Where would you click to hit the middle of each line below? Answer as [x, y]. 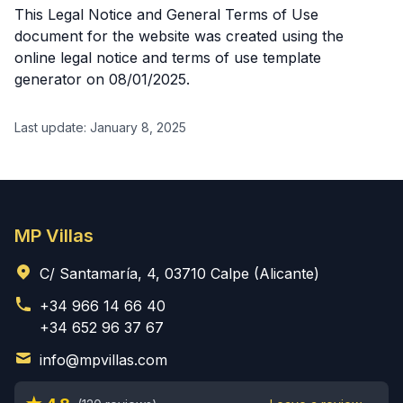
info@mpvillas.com [103, 360]
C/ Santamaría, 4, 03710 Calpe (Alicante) [179, 273]
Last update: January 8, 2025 [100, 127]
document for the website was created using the [179, 36]
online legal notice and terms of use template [168, 58]
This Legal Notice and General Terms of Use [166, 14]
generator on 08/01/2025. [102, 79]
